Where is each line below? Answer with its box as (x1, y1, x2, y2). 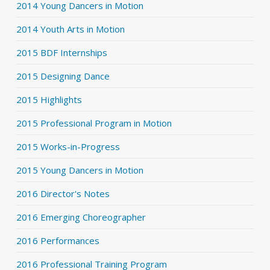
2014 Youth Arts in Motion (16, 23, 125, 36)
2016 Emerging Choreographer (16, 211, 146, 224)
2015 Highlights (16, 93, 82, 106)
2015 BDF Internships (16, 46, 107, 59)
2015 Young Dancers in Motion (16, 164, 143, 177)
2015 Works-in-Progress (16, 140, 120, 153)
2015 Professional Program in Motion (16, 117, 172, 130)
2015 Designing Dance (16, 70, 110, 83)
